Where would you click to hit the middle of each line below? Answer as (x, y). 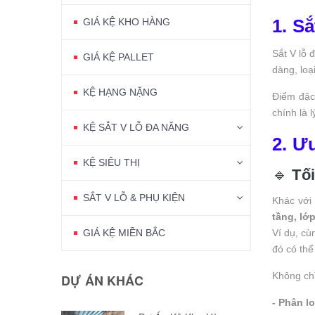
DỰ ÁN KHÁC (102, 280)
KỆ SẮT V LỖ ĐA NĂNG (136, 127)
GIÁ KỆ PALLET (118, 57)
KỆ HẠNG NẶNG (120, 92)
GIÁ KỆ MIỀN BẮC (124, 232)
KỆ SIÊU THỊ (111, 162)
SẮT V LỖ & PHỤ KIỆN (134, 197)
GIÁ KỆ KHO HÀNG (127, 21)
